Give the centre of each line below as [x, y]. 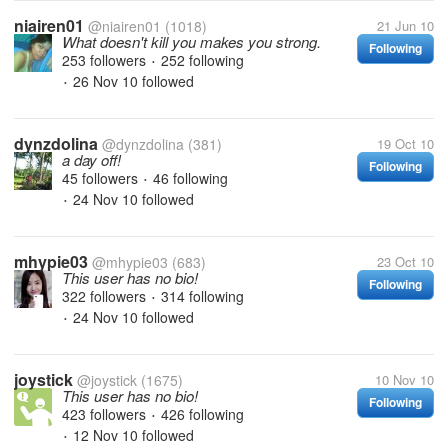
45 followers [102, 178]
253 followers [106, 60]
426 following [202, 414]
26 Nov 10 [103, 81]
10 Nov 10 [404, 379]
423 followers [106, 414]
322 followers [106, 296]
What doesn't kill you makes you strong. [191, 41]
